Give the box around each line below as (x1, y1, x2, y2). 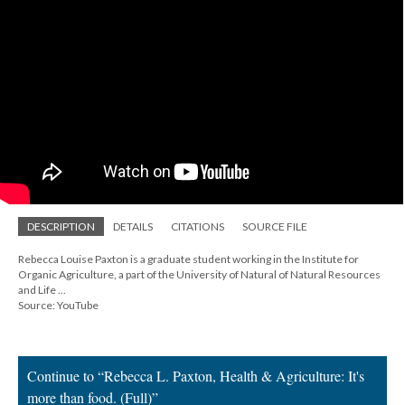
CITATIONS (171, 220, 224, 233)
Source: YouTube (18, 298, 99, 312)
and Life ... (18, 283, 66, 297)
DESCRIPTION (27, 220, 95, 233)
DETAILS (113, 220, 153, 233)
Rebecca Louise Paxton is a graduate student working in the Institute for (18, 252, 359, 266)
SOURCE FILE (242, 220, 307, 233)
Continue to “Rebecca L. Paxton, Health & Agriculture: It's (27, 366, 364, 385)
